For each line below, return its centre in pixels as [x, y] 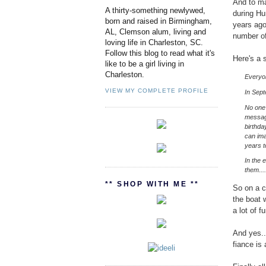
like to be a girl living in [145, 64]
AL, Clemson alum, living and [156, 32]
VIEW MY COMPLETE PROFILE [157, 90]
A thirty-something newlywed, [155, 11]
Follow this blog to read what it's [160, 53]
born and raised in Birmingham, [159, 21]
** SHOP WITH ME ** [152, 184]
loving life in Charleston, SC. [154, 43]
